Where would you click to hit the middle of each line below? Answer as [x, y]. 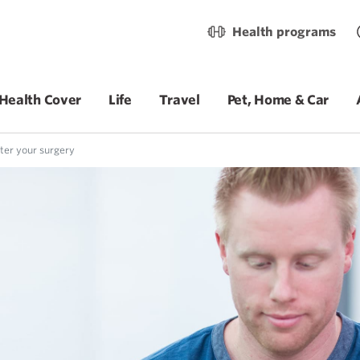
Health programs [284, 32]
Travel [179, 100]
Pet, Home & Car [278, 100]
